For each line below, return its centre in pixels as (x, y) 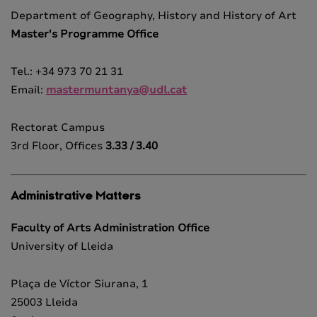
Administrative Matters (76, 196)
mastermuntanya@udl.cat (116, 90)
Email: (28, 90)
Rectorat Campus (58, 127)
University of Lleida (62, 247)
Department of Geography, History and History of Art (154, 15)
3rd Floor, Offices (58, 145)
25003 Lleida (44, 302)
